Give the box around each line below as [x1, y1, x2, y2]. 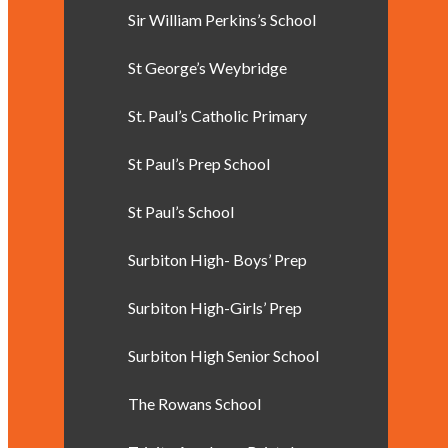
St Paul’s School [128, 202, 234, 221]
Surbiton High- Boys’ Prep [128, 250, 307, 269]
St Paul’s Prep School [128, 154, 270, 173]
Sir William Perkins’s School [128, 10, 316, 29]
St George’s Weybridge [128, 58, 287, 77]
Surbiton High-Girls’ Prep [128, 298, 302, 317]
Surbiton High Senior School [128, 346, 319, 365]
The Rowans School [128, 394, 261, 413]
